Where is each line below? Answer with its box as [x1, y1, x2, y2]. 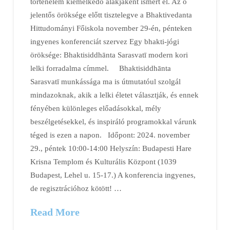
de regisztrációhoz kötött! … [30, 183, 122, 193]
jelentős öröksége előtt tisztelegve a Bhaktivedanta [30, 10, 193, 19]
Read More [30, 206, 80, 218]
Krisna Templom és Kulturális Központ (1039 [30, 157, 177, 166]
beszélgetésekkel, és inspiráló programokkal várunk [30, 117, 197, 126]
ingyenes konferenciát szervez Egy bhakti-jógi [30, 36, 180, 46]
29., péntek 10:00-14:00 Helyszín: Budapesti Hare [30, 143, 192, 152]
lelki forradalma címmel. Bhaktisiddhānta [30, 63, 171, 72]
